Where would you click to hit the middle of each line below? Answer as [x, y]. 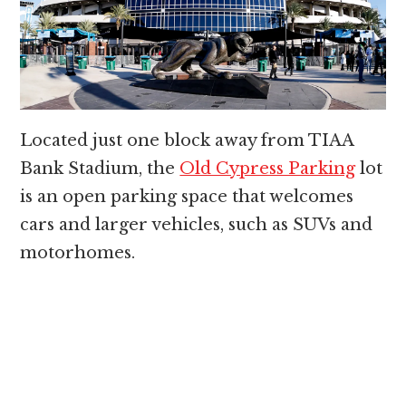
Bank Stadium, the [100, 169]
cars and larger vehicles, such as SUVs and [197, 225]
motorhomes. [78, 253]
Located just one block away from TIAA [187, 141]
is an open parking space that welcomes [187, 197]
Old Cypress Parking [268, 169]
